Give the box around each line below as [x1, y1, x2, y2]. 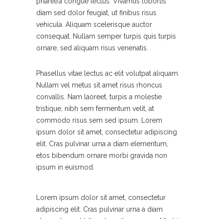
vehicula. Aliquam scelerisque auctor [36, 21, 152, 29]
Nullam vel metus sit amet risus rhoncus [36, 81, 162, 89]
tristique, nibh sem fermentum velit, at [36, 105, 154, 113]
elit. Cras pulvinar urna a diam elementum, [36, 140, 168, 148]
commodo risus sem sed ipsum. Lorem [36, 116, 162, 125]
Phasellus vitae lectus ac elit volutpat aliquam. [36, 69, 179, 78]
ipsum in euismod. [36, 163, 94, 172]
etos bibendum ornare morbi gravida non [36, 152, 167, 160]
